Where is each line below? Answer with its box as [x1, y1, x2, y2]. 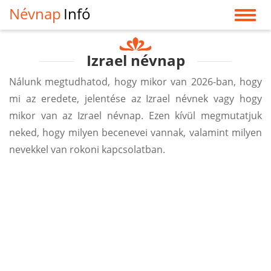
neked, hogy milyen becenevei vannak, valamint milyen [9, 126, 262, 139]
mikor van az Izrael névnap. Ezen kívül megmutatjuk [9, 109, 262, 122]
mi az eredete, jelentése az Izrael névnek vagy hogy [9, 92, 262, 105]
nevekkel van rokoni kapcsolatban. [9, 143, 165, 156]
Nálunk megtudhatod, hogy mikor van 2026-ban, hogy [9, 75, 262, 88]
